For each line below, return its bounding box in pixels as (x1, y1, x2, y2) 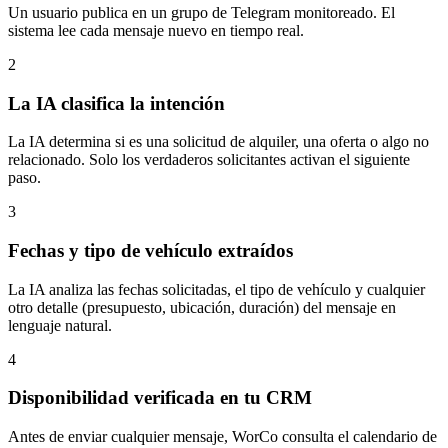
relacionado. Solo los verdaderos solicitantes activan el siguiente (8, 151, 410, 169)
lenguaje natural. (8, 316, 112, 334)
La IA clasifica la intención (8, 92, 225, 114)
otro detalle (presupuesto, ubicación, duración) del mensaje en (8, 298, 396, 316)
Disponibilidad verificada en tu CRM (8, 387, 312, 409)
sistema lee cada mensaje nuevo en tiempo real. (8, 21, 304, 39)
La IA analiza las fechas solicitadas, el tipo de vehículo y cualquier (8, 280, 425, 298)
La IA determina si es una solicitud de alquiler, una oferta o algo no (8, 133, 429, 151)
